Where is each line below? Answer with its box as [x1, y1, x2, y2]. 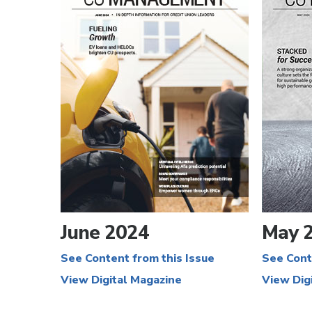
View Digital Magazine [61, 272, 182, 288]
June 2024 [61, 219, 149, 246]
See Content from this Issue [61, 251, 214, 266]
